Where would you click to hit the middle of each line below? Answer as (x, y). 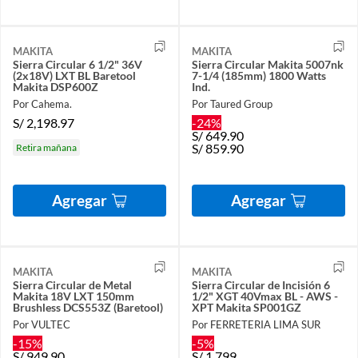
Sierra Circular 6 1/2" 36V (78, 64)
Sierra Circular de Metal (72, 284)
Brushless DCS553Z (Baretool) (88, 307)
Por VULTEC (42, 325)
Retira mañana (46, 147)
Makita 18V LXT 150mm (74, 296)
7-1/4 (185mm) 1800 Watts (259, 75)
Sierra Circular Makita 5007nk (268, 64)
